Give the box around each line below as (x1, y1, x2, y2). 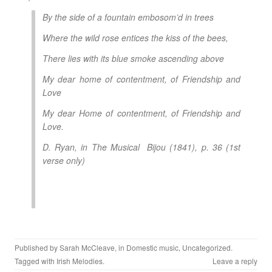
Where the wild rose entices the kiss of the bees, (42, 32, 228, 44)
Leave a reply (212, 256, 257, 266)
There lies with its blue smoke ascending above (42, 52, 224, 64)
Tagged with (15, 256, 56, 266)
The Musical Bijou (91, 141, 166, 153)
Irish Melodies (56, 256, 103, 266)
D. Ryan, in (42, 141, 92, 153)
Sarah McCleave (59, 242, 115, 253)
